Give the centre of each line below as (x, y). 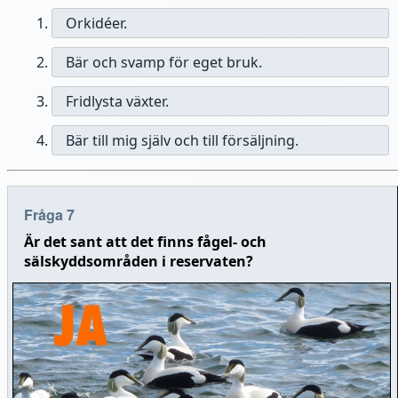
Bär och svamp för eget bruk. (164, 63)
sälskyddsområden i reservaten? (138, 262)
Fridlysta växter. (117, 102)
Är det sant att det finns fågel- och (145, 242)
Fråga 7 (49, 215)
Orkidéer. (96, 24)
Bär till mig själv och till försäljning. (182, 141)
